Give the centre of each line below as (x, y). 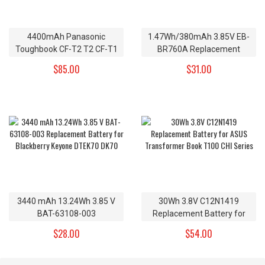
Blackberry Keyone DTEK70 (66, 238)
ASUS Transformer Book (199, 226)
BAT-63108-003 (66, 213)
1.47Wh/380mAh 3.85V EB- (199, 36)
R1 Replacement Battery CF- (66, 61)
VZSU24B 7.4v (66, 86)
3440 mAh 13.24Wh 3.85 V (66, 201)
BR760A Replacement (199, 49)
